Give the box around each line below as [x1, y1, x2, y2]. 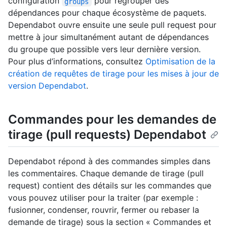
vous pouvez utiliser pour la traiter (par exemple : [8, 192, 198, 203]
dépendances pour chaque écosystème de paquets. [8, 8, 206, 18]
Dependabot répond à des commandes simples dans [8, 156, 210, 166]
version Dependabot [8, 81, 86, 91]
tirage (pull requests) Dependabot [8, 127, 206, 142]
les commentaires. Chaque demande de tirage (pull [8, 168, 204, 178]
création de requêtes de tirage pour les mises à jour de [8, 68, 219, 79]
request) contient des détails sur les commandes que [8, 180, 211, 191]
